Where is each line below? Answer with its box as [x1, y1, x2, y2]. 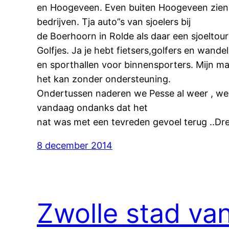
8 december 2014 [37, 140, 112, 151]
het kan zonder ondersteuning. [37, 73, 171, 84]
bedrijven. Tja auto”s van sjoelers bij [37, 16, 191, 27]
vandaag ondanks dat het [37, 102, 148, 113]
